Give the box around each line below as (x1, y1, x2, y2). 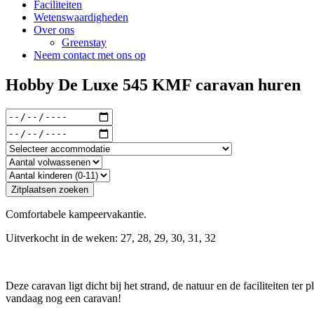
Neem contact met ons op (34, 49, 146, 61)
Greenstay (62, 36, 107, 48)
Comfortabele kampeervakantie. (6, 207, 146, 220)
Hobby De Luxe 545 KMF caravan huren (6, 75, 301, 94)
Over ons (34, 24, 74, 36)
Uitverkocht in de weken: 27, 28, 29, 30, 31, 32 (6, 231, 216, 244)
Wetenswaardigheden (34, 11, 128, 23)
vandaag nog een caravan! (6, 292, 121, 304)
